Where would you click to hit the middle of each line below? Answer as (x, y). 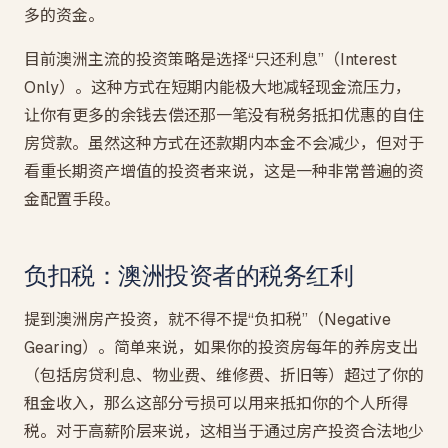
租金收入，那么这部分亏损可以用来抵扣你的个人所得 (216, 403)
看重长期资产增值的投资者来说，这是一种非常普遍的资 (224, 171)
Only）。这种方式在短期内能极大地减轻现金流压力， (217, 87)
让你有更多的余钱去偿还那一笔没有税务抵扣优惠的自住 (224, 115)
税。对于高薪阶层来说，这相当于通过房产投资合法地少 (224, 431)
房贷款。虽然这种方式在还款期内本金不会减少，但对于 (224, 143)
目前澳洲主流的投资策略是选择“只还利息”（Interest (210, 59)
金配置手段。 (72, 199)
